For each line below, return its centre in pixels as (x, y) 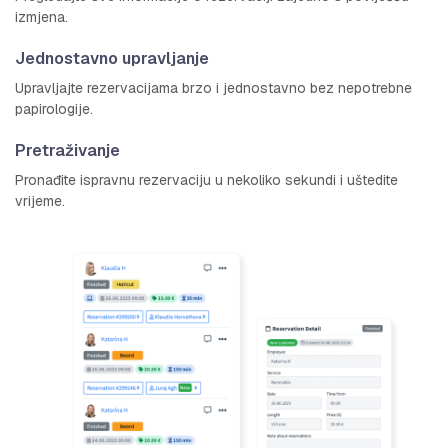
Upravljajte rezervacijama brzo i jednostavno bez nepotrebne (213, 87)
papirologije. (54, 108)
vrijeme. (40, 200)
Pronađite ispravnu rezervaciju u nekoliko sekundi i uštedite (206, 179)
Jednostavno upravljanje (112, 58)
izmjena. (41, 16)
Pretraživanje (67, 150)
